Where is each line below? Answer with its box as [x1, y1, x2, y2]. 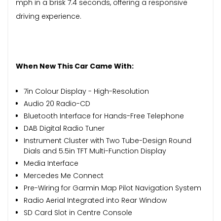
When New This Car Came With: [16, 61, 134, 71]
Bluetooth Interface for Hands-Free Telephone [24, 110, 184, 121]
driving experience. [16, 11, 81, 21]
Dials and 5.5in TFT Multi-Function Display [24, 146, 166, 156]
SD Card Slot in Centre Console [24, 207, 132, 218]
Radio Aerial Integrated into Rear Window [24, 195, 167, 205]
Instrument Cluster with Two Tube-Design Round [24, 135, 191, 146]
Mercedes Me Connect [24, 170, 104, 181]
